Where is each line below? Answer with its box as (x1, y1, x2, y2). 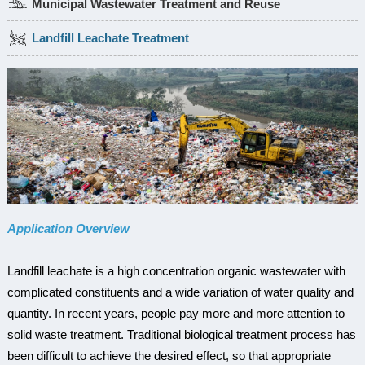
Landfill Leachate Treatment (31, 31, 189, 46)
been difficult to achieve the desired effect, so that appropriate (7, 348, 331, 363)
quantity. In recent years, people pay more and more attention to (7, 306, 345, 320)
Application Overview (7, 221, 130, 235)
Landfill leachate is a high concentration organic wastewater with (7, 263, 345, 278)
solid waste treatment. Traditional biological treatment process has (7, 327, 356, 341)
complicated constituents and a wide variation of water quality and (7, 284, 354, 299)
